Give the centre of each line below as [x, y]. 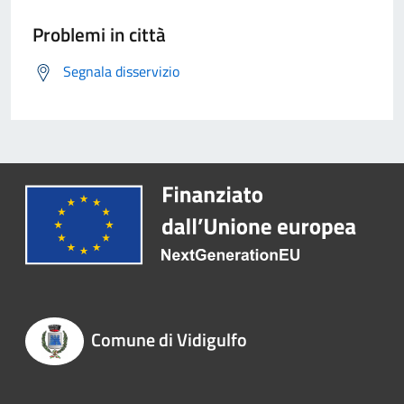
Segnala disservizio [121, 72]
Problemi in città [99, 35]
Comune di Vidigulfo [169, 340]
